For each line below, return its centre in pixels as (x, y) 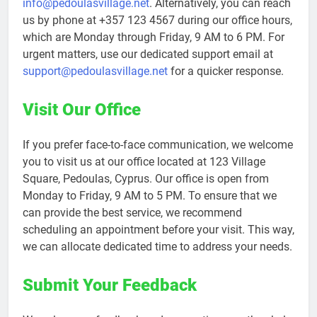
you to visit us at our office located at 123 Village (144, 161)
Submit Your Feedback (110, 285)
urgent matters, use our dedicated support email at (148, 54)
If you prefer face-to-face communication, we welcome (158, 144)
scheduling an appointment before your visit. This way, (158, 229)
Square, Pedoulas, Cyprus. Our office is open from (146, 178)
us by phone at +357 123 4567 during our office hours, (157, 20)
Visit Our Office (82, 109)
